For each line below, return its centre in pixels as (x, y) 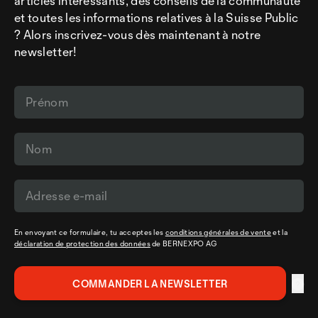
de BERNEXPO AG (183, 243)
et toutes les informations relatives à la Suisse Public (157, 17)
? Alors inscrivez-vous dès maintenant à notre (138, 34)
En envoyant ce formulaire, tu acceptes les (90, 232)
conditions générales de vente (218, 232)
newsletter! (46, 51)
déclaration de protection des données (82, 243)
